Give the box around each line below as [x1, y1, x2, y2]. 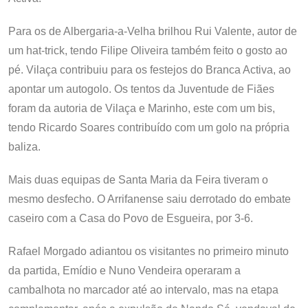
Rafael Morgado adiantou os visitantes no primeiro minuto [8, 245, 289, 257]
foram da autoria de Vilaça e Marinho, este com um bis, [8, 102, 275, 114]
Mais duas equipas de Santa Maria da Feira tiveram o [8, 174, 268, 186]
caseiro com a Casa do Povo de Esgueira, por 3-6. [8, 212, 253, 224]
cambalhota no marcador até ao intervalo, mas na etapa [8, 284, 278, 296]
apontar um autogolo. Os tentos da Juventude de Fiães [8, 83, 274, 95]
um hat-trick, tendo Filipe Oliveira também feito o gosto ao [8, 45, 287, 56]
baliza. [8, 141, 41, 153]
